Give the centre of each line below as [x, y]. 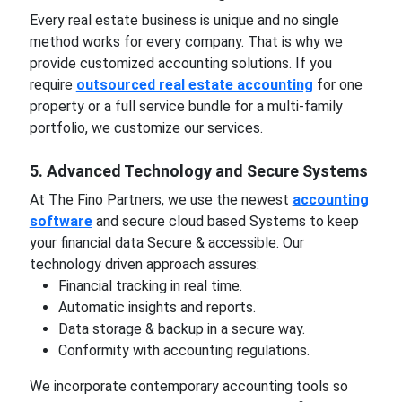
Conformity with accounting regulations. [184, 350]
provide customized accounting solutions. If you [180, 63]
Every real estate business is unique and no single [184, 20]
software [61, 221]
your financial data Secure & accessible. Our [166, 242]
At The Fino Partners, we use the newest [161, 199]
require [52, 84]
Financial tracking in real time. [150, 285]
